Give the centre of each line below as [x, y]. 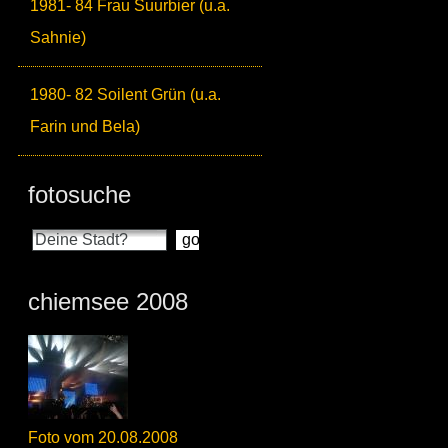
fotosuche [79, 195]
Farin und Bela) [85, 127]
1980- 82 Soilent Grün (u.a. [125, 95]
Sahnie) [58, 38]
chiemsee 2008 [108, 302]
